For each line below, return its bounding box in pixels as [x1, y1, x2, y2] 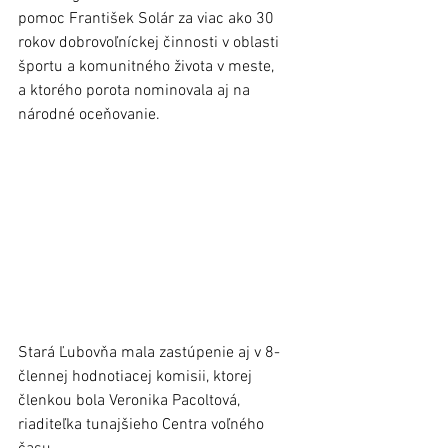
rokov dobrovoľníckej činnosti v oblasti [18, 33, 283, 54]
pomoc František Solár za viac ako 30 [18, 9, 278, 30]
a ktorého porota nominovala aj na [18, 81, 254, 102]
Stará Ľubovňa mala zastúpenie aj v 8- [18, 342, 280, 363]
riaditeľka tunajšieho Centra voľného [18, 414, 268, 435]
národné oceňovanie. [18, 105, 164, 126]
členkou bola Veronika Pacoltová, [18, 390, 244, 411]
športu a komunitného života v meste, [18, 57, 278, 78]
